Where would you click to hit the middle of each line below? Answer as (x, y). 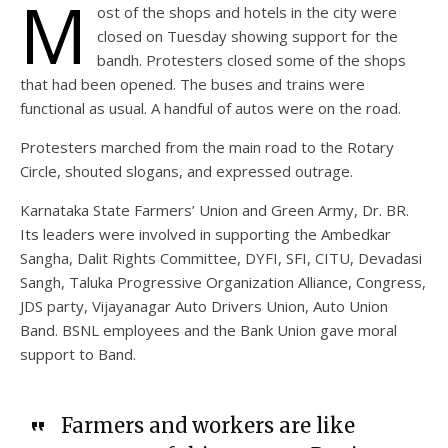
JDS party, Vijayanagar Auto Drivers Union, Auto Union (204, 305)
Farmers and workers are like (207, 425)
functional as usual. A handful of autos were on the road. (210, 107)
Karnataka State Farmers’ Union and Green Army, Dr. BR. (214, 209)
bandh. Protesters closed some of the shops (251, 59)
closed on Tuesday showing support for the (247, 35)
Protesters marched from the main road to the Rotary (207, 146)
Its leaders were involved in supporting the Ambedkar (205, 233)
